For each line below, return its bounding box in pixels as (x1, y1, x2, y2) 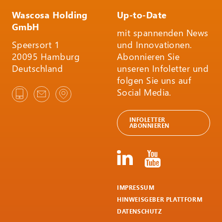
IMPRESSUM (116, 184, 155, 191)
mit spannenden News (116, 26, 209, 39)
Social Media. (116, 85, 171, 98)
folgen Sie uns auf (116, 73, 192, 86)
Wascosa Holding (12, 8, 88, 21)
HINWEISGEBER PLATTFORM (116, 196, 203, 203)
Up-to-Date (116, 8, 167, 21)
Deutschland (12, 61, 63, 74)
